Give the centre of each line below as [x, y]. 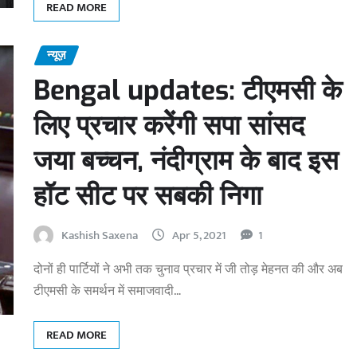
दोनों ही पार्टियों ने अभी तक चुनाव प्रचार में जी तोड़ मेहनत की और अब [188, 269]
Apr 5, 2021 [199, 235]
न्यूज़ [57, 56]
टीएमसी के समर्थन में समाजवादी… [107, 291]
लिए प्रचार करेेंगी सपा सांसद [169, 125]
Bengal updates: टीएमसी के [188, 90]
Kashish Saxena [100, 235]
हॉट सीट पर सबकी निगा [148, 195]
